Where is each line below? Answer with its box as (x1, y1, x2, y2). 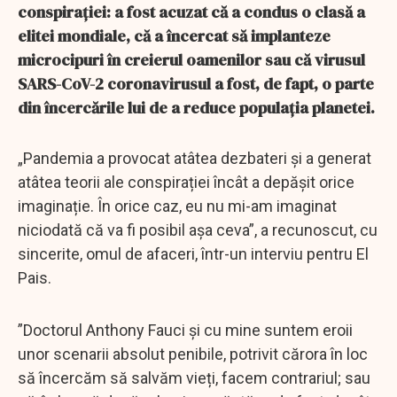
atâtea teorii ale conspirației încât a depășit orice (18, 172, 354, 191)
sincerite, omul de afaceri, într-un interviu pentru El (18, 244, 369, 263)
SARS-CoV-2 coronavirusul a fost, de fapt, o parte (18, 72, 374, 95)
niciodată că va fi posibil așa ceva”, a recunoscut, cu (18, 220, 378, 239)
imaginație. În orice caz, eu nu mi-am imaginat (18, 196, 337, 215)
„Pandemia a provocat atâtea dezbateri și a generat (18, 148, 371, 167)
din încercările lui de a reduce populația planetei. (18, 96, 375, 119)
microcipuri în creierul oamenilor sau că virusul (18, 48, 365, 71)
